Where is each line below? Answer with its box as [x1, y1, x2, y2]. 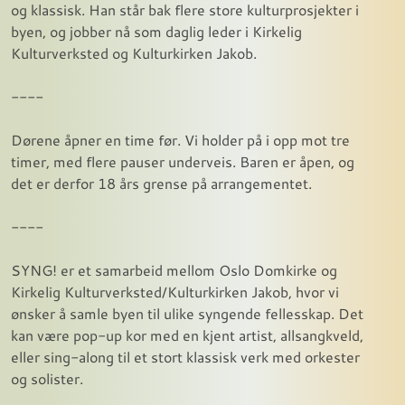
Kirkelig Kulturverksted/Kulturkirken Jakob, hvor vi [11, 281, 339, 301]
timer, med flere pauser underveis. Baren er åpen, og [11, 151, 354, 171]
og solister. [11, 368, 83, 388]
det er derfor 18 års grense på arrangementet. [11, 173, 312, 193]
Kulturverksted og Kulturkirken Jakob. [11, 42, 257, 62]
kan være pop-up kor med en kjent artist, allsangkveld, [11, 325, 363, 344]
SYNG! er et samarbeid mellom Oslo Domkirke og [11, 259, 337, 279]
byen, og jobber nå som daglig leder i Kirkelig [11, 21, 302, 41]
